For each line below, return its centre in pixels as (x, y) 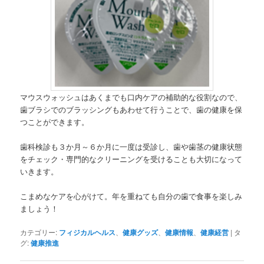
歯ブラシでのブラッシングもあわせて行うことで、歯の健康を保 (131, 109)
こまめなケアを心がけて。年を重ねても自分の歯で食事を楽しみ (131, 196)
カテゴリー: (39, 232)
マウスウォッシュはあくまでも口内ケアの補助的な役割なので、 (131, 97)
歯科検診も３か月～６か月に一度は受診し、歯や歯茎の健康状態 (131, 146)
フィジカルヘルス (88, 232)
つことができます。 (55, 121)
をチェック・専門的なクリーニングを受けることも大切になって (131, 159)
